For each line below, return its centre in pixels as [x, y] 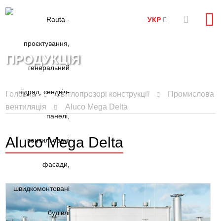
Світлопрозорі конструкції [102, 94]
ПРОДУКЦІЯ [43, 59]
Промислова [191, 94]
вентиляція [26, 107]
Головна [21, 94]
